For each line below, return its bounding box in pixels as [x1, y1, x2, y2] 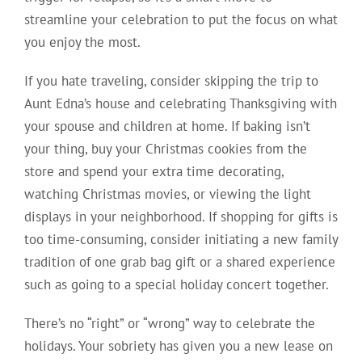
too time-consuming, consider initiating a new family [23, 230, 338, 249]
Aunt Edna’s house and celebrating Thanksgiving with [23, 95, 337, 113]
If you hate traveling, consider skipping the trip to [23, 72, 318, 90]
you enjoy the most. [23, 33, 141, 52]
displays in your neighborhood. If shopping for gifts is [23, 208, 338, 226]
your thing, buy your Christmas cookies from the [23, 140, 307, 158]
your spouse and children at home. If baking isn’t [23, 117, 310, 136]
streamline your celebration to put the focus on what [23, 11, 338, 29]
